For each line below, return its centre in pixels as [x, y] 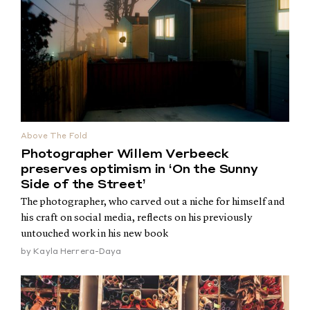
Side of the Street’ [83, 185]
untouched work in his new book [94, 234]
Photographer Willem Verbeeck [125, 154]
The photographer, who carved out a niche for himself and [153, 202]
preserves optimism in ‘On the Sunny [139, 170]
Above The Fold [54, 137]
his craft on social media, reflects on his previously [136, 218]
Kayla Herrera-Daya [77, 252]
